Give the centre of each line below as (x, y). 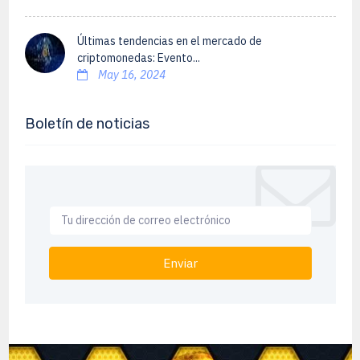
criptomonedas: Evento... (138, 58)
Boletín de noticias (87, 124)
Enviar (180, 263)
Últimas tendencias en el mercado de (169, 41)
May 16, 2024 (130, 75)
